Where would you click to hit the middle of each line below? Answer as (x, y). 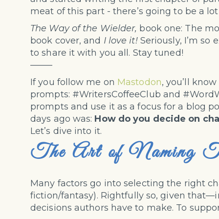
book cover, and (67, 41)
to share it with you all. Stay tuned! (107, 53)
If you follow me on (74, 82)
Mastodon (140, 82)
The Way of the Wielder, (84, 29)
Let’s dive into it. (66, 131)
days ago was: (63, 119)
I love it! (120, 41)
